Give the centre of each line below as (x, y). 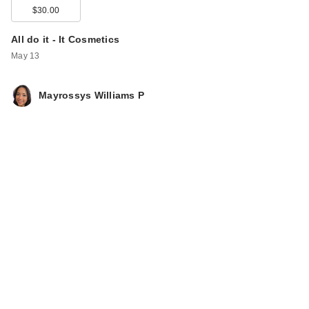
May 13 (26, 56)
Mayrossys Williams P (91, 96)
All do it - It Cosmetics (65, 39)
